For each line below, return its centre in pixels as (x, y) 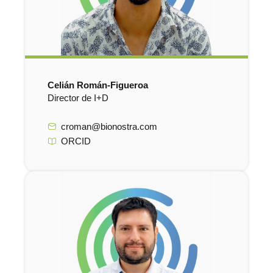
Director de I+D (78, 98)
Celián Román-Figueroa (97, 86)
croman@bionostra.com (109, 127)
